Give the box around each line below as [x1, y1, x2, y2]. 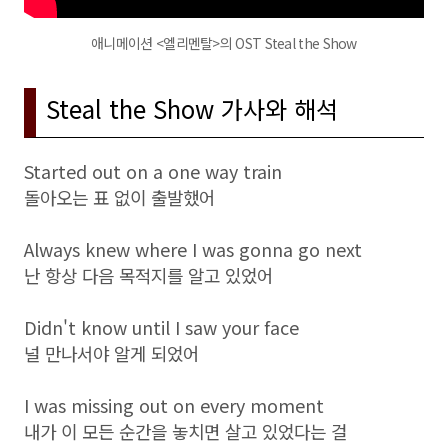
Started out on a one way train [24, 158, 282, 184]
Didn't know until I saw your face [24, 314, 299, 340]
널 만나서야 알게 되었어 [24, 340, 199, 366]
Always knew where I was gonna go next [24, 236, 362, 262]
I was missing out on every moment [24, 392, 324, 418]
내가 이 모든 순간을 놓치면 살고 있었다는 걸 [24, 418, 347, 444]
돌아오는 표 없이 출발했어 [24, 184, 215, 210]
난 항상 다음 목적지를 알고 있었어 [24, 262, 273, 288]
